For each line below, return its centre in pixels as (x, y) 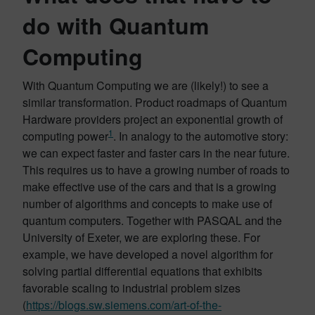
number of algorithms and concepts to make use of (147, 204)
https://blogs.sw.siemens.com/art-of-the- (124, 305)
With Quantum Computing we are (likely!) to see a (146, 85)
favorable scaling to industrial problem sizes (131, 288)
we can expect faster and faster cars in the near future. (156, 153)
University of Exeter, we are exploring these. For (141, 237)
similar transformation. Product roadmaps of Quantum (155, 102)
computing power (65, 136)
